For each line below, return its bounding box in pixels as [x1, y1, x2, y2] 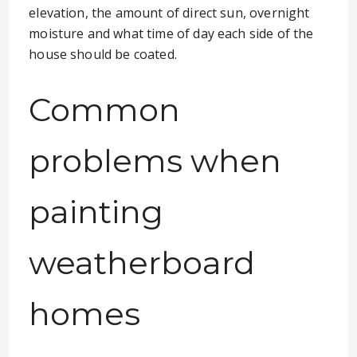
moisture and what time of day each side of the [29, 25, 314, 42]
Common [29, 90, 181, 129]
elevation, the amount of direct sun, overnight [29, 4, 310, 22]
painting [29, 192, 164, 231]
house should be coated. [29, 45, 177, 63]
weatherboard [29, 243, 256, 282]
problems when [29, 141, 282, 180]
